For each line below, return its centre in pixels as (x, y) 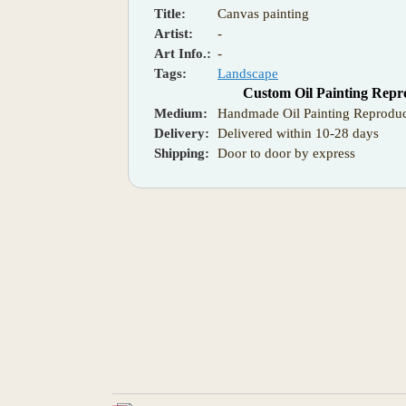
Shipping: (182, 153)
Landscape (248, 73)
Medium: (181, 113)
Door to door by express (286, 153)
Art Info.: (183, 53)
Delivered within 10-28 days (298, 133)
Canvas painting (263, 13)
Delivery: (182, 133)
